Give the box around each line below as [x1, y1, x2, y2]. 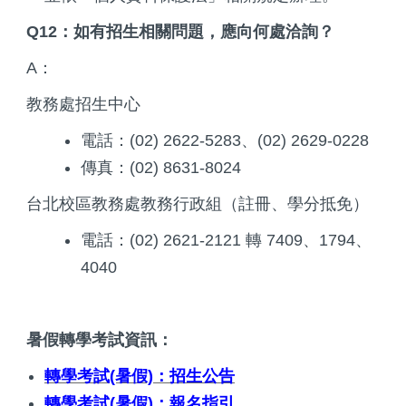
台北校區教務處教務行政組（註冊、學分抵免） [26, 194, 369, 213]
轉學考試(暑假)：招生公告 [44, 366, 235, 385]
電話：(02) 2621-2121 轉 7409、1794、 [81, 230, 372, 249]
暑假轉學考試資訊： [26, 330, 173, 349]
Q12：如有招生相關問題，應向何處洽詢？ [26, 22, 334, 41]
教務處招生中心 [26, 94, 140, 113]
